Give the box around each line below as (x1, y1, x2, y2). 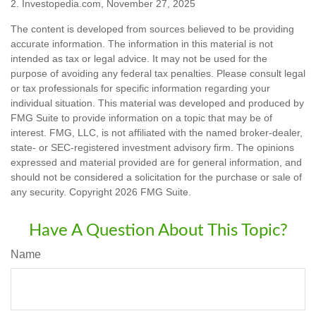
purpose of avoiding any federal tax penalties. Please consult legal (11, 68, 305, 80)
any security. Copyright (11, 186, 115, 198)
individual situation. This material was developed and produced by (11, 97, 304, 109)
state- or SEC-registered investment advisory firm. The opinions (11, 142, 294, 154)
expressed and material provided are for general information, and (11, 157, 302, 169)
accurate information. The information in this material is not (11, 38, 273, 50)
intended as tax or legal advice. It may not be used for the (11, 53, 267, 65)
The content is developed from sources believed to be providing (11, 23, 294, 35)
